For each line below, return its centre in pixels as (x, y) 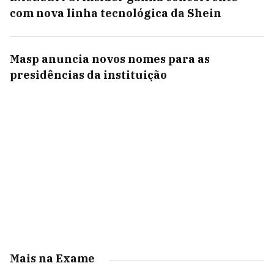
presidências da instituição (88, 75)
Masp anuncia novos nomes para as (110, 59)
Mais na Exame (52, 258)
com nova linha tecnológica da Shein (116, 13)
